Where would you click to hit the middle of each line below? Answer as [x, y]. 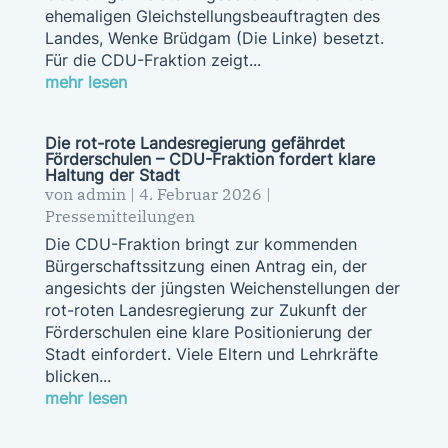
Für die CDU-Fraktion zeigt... [152, 59]
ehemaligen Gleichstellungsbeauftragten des [212, 15]
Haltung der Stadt [112, 174]
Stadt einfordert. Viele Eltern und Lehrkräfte [211, 353]
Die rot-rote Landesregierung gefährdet [194, 142]
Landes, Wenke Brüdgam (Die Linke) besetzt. [214, 37]
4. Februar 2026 [200, 193]
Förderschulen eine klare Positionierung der [208, 331]
